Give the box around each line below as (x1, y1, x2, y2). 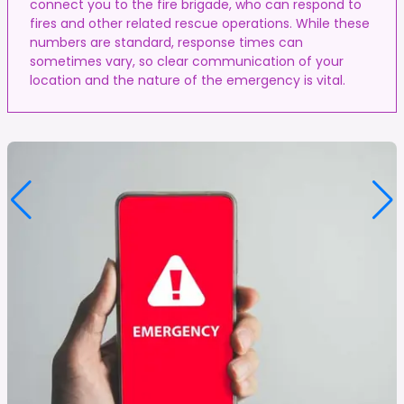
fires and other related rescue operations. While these (30, 14, 370, 32)
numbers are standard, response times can (30, 32, 303, 51)
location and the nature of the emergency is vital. (30, 70, 345, 89)
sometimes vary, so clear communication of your (30, 51, 344, 70)
